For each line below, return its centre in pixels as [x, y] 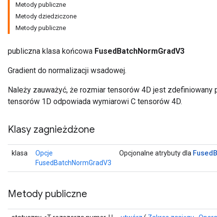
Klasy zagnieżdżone [51, 130]
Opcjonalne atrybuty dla [156, 153]
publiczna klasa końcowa [51, 51]
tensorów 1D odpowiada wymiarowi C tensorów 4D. [95, 101]
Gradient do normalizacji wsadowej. [67, 70]
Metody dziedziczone [46, 16]
